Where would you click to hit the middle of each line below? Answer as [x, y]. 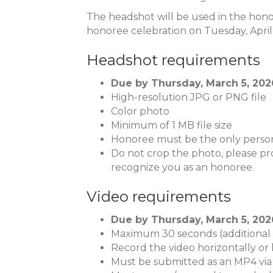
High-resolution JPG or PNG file [189, 97]
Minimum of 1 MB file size [172, 125]
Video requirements [159, 197]
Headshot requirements [173, 60]
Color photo [140, 111]
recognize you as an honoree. [183, 167]
